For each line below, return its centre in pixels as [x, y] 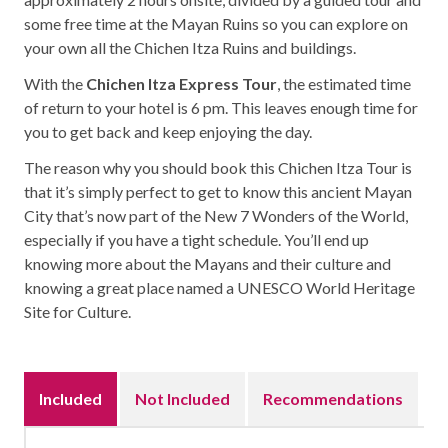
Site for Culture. [77, 312]
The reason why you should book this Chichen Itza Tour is [218, 168]
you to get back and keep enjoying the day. [168, 132]
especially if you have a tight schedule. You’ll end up [196, 240]
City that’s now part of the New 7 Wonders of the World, [216, 216]
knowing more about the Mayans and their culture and [207, 264]
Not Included [182, 399]
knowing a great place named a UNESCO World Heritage [219, 288]
